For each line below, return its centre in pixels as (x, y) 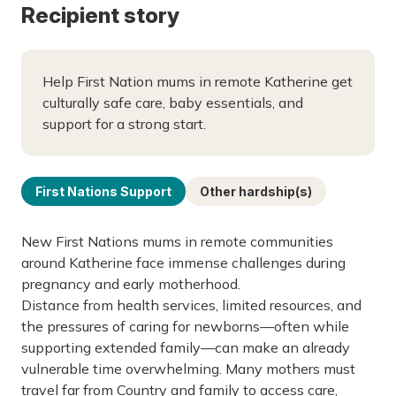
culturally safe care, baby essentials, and (173, 103)
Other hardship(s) (256, 191)
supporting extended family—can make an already (186, 347)
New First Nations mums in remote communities (177, 241)
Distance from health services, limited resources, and (191, 305)
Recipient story (100, 15)
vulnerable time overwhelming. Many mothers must (188, 369)
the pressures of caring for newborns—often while (185, 326)
